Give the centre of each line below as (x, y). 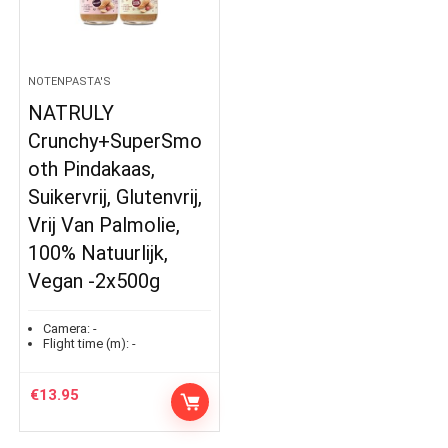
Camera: (67, 328)
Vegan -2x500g (94, 281)
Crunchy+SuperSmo (115, 141)
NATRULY (71, 113)
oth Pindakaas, (92, 169)
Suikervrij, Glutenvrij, (115, 197)
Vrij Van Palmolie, (104, 225)
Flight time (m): (86, 343)
